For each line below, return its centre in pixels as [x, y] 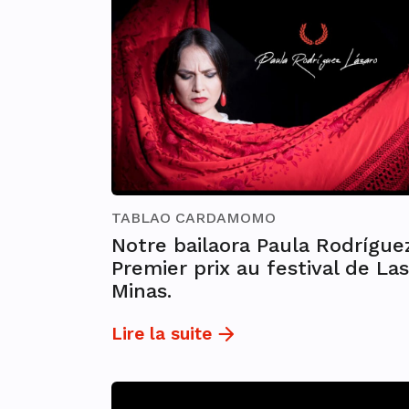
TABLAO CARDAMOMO [194, 218]
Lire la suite [162, 334]
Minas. [142, 291]
